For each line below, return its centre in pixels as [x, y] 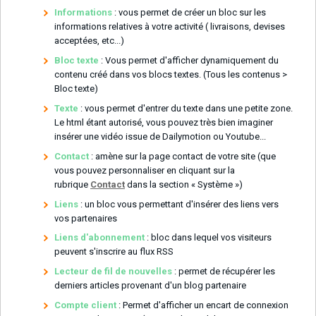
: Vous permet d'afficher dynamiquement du [190, 61]
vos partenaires [86, 218]
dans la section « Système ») [184, 184]
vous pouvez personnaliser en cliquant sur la [145, 170]
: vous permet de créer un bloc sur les [189, 13]
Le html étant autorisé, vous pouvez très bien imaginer [164, 122]
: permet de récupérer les [224, 272]
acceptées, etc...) [89, 41]
